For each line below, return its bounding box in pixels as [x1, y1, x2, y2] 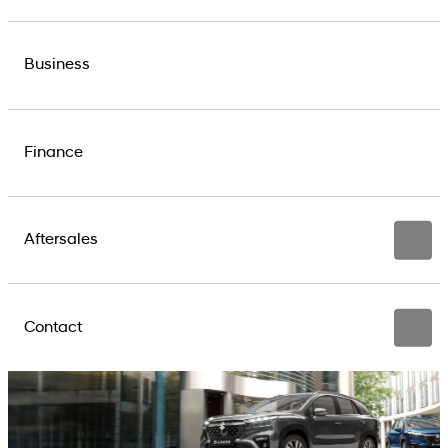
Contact [24, 319, 82, 336]
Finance [24, 144, 83, 161]
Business [24, 57, 90, 74]
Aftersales [24, 232, 98, 249]
